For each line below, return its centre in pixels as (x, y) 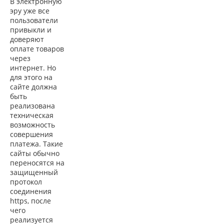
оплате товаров (37, 48)
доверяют (27, 39)
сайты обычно (35, 153)
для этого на (31, 77)
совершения (31, 134)
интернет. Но (33, 67)
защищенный (34, 172)
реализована (32, 105)
